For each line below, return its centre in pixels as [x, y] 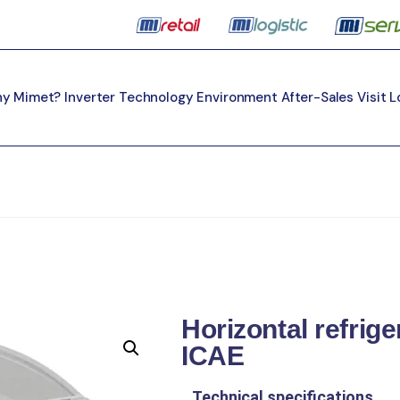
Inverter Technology [129, 97]
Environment [237, 97]
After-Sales [317, 97]
